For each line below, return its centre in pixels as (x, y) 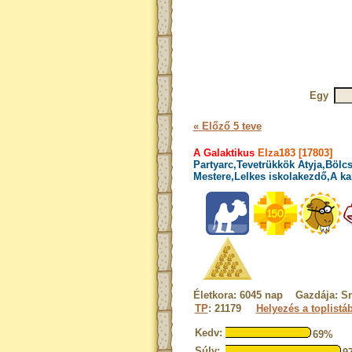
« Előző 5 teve (227, 126)
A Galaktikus (224, 153)
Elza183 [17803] (293, 153)
